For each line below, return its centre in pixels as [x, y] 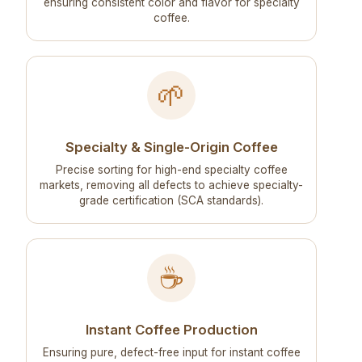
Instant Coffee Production [171, 330]
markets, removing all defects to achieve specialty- [171, 185]
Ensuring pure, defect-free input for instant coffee [171, 353]
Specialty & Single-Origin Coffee [171, 147]
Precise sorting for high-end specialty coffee [171, 170]
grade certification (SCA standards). [171, 201]
